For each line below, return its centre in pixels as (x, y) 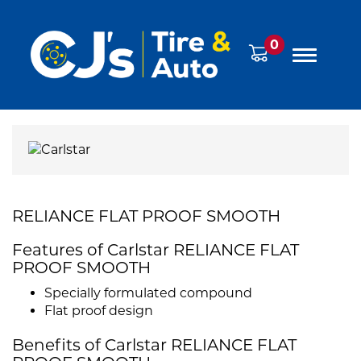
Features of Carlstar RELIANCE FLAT (156, 250)
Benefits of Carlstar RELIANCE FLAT (154, 345)
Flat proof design (99, 311)
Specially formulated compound (148, 293)
